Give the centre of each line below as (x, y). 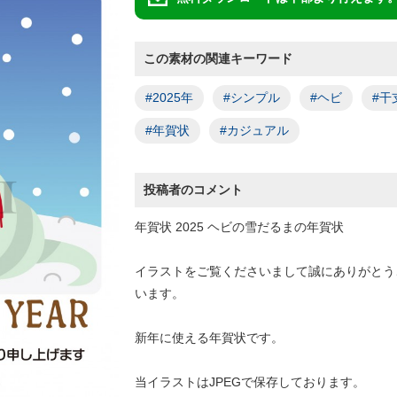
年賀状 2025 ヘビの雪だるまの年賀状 (239, 227)
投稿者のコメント (193, 190)
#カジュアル (254, 130)
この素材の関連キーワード (218, 58)
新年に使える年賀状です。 (209, 338)
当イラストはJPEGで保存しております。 (250, 382)
